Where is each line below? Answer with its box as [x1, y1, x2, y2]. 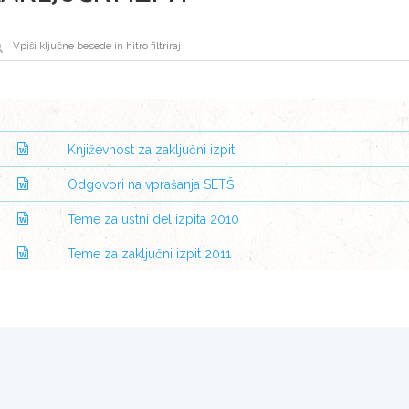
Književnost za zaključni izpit [68, 142, 235, 158]
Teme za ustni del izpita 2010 [68, 212, 239, 227]
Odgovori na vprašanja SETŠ [68, 177, 235, 193]
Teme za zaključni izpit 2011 [68, 246, 231, 262]
